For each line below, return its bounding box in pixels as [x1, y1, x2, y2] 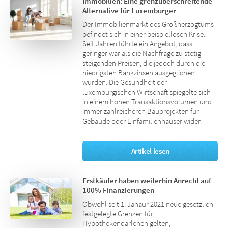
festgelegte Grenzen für [82, 209, 154, 218]
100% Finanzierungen [82, 186, 155, 195]
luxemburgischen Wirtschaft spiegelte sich [82, 87, 211, 97]
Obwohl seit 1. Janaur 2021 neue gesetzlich [82, 199, 214, 209]
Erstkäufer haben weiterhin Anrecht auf [82, 176, 212, 186]
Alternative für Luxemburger [82, 6, 177, 16]
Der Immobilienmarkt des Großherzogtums [82, 19, 214, 29]
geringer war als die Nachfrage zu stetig [82, 48, 202, 58]
